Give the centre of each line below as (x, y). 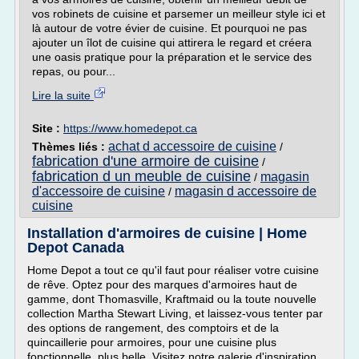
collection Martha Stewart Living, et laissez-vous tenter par (175, 313)
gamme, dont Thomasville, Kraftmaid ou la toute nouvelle (172, 299)
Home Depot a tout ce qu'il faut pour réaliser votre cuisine (173, 270)
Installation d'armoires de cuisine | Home (167, 233)
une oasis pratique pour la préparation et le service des (172, 57)
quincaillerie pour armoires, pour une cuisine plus (152, 342)
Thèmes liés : (70, 147)
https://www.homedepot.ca (130, 128)
